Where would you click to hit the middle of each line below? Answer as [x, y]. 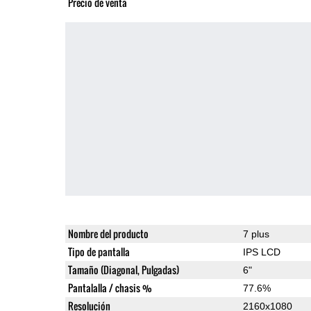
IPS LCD [261, 252]
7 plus [256, 234]
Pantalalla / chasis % [110, 287]
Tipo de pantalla [99, 251]
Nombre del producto [108, 233]
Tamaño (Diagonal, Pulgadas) [123, 269]
